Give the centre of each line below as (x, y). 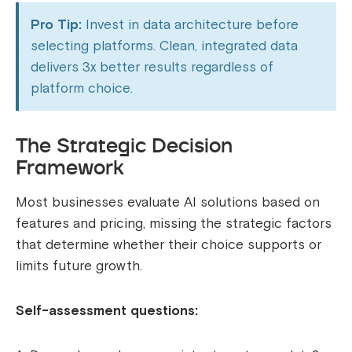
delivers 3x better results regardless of (152, 68)
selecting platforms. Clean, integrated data (164, 46)
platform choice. (82, 89)
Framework (70, 168)
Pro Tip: (56, 25)
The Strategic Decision (124, 146)
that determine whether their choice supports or (169, 245)
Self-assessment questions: (107, 311)
